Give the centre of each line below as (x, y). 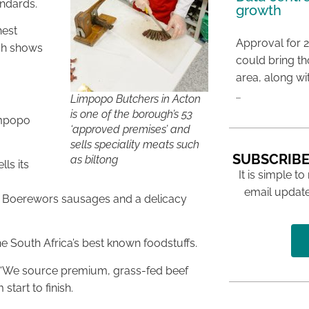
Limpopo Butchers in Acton (135, 99)
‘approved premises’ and (130, 130)
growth (258, 10)
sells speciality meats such (134, 145)
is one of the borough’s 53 (131, 114)
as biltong (94, 160)
